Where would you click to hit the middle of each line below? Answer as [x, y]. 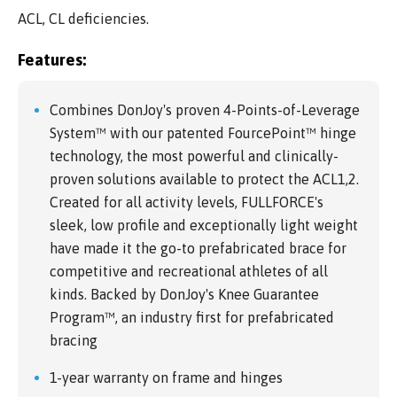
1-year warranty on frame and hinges [166, 377]
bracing [74, 340]
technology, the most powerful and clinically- [194, 156]
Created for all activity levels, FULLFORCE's [187, 202]
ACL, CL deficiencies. [83, 18]
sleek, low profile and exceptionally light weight [204, 225]
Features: [52, 59]
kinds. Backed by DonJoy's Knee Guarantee [184, 294]
